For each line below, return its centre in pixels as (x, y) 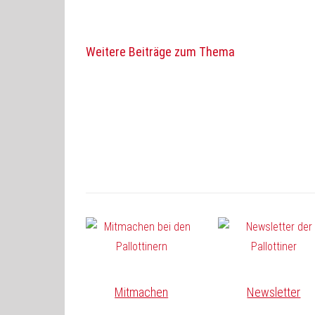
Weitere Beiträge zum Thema (160, 52)
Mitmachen (142, 292)
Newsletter (274, 292)
